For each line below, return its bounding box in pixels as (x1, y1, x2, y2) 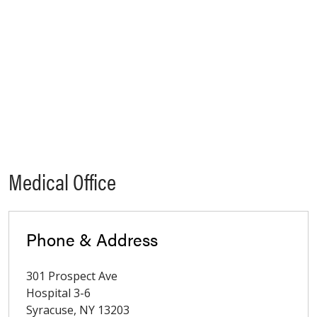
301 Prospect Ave (26, 268, 117, 284)
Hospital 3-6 (26, 285, 91, 301)
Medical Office (8, 165, 116, 197)
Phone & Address (26, 227, 158, 252)
